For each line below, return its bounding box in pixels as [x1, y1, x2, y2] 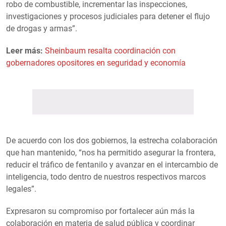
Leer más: [6, 45, 43, 55]
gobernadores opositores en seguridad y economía [6, 58, 186, 68]
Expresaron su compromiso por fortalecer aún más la [6, 206, 195, 216]
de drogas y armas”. [6, 23, 77, 33]
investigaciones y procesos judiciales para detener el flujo [6, 11, 210, 21]
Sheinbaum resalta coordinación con [45, 45, 176, 55]
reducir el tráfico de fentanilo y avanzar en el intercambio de [6, 159, 218, 169]
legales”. [6, 184, 36, 194]
